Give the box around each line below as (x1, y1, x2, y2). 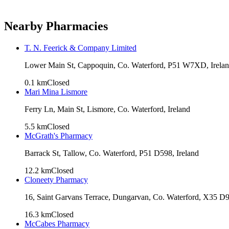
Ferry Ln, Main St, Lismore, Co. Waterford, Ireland (25, 104, 190, 113)
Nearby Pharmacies (4, 19, 108, 33)
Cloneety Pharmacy (25, 175, 88, 184)
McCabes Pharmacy (25, 219, 89, 228)
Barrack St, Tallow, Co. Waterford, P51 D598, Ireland (25, 148, 199, 157)
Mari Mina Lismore (25, 87, 87, 96)
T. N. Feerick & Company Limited (25, 43, 136, 52)
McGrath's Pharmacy (25, 131, 93, 140)
